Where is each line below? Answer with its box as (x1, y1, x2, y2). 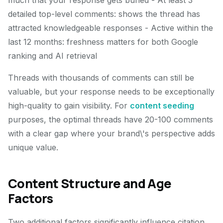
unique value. (8, 142, 58, 152)
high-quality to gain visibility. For (8, 101, 130, 111)
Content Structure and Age (8, 175, 172, 192)
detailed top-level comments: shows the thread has (8, 9, 200, 19)
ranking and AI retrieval (8, 51, 97, 61)
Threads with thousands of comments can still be (8, 73, 194, 83)
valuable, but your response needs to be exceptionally (8, 87, 215, 97)
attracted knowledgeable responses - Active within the (8, 23, 213, 33)
